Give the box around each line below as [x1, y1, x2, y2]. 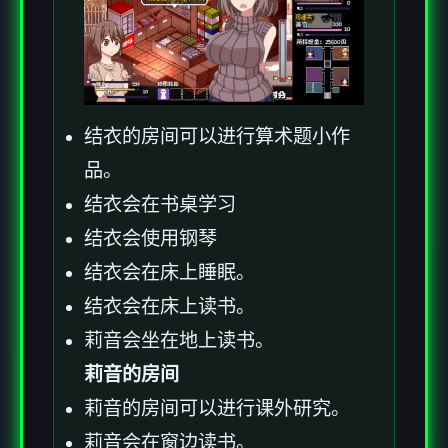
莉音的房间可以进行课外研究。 [84, 397, 350, 419]
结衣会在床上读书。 [84, 295, 255, 317]
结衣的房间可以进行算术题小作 [84, 125, 350, 147]
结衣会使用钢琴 [84, 227, 217, 249]
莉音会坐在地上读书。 [84, 329, 274, 351]
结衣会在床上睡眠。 [84, 261, 255, 283]
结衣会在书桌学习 [84, 193, 236, 215]
